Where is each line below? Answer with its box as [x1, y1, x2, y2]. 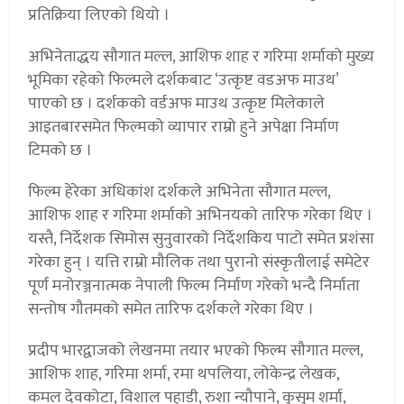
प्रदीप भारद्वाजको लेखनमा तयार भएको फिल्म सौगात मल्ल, [28, 337, 363, 365]
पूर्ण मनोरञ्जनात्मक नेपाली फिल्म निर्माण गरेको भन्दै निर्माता [28, 272, 361, 300]
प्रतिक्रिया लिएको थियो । [28, 2, 170, 30]
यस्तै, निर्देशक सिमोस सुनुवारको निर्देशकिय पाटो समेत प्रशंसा [28, 225, 375, 253]
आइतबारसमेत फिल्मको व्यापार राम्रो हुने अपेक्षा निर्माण [28, 114, 340, 142]
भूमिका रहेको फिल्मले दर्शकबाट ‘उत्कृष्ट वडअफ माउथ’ [28, 67, 339, 95]
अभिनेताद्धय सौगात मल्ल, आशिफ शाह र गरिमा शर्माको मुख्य [28, 43, 375, 71]
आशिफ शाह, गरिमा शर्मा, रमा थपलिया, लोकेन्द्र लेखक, [28, 361, 340, 389]
